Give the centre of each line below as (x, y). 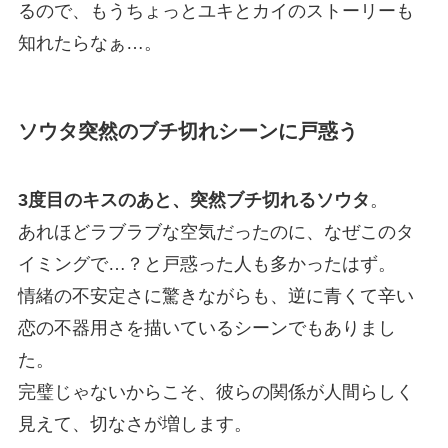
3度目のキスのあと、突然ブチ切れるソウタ (193, 200)
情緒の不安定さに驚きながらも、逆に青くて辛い (215, 296)
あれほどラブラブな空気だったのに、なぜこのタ (215, 232)
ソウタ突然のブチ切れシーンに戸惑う (187, 131)
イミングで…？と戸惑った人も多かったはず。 (206, 264)
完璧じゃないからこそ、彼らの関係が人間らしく (215, 392)
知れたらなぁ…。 (89, 42)
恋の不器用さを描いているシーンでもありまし (206, 328)
